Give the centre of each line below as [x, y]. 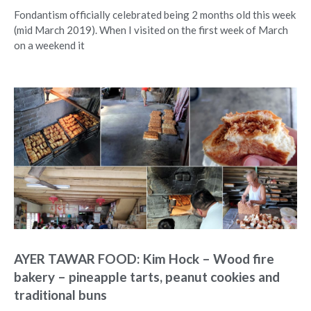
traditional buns [60, 294]
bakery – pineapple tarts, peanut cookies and [147, 276]
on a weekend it [49, 45]
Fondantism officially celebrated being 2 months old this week [155, 14]
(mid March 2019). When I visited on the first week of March [151, 30]
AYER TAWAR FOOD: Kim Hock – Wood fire [144, 258]
